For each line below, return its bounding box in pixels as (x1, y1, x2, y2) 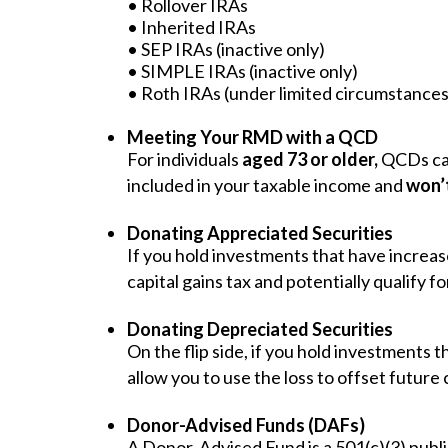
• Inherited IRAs (127, 16, 256, 39)
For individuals (127, 148, 242, 171)
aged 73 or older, (242, 148, 378, 171)
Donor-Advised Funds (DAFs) (127, 414, 365, 437)
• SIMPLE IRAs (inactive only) (127, 60, 358, 83)
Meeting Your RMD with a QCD (127, 126, 378, 149)
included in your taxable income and (127, 174, 406, 197)
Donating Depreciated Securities (127, 318, 393, 341)
